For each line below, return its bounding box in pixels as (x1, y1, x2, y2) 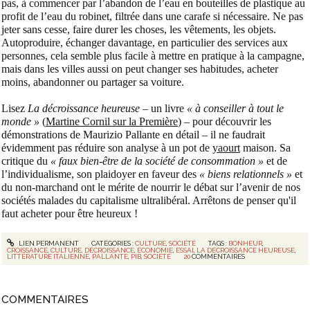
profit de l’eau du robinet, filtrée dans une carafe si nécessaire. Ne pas (1, 10, 303, 23)
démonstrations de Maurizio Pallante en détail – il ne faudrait (1, 129, 265, 141)
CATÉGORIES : (91, 239, 135, 247)
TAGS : (208, 239, 229, 247)
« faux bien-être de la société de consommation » (51, 155, 264, 167)
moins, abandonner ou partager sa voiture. (1, 76, 184, 89)
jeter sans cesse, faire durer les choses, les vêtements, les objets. (1, 24, 276, 36)
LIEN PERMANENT (17, 239, 79, 247)
